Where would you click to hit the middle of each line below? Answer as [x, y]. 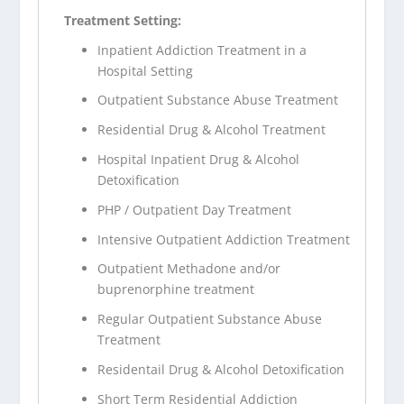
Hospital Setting [146, 70]
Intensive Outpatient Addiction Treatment [224, 239]
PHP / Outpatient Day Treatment [195, 209]
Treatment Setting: [123, 20]
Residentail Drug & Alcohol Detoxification [221, 369]
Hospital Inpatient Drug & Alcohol [199, 159]
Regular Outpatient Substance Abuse [210, 319]
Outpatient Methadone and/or [189, 269]
